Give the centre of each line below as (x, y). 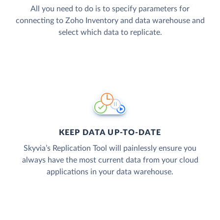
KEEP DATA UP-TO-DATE (110, 132)
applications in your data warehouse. (110, 172)
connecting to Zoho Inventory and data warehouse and (110, 20)
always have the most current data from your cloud (110, 160)
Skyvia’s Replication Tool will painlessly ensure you (110, 148)
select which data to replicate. (110, 32)
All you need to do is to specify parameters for (110, 9)
